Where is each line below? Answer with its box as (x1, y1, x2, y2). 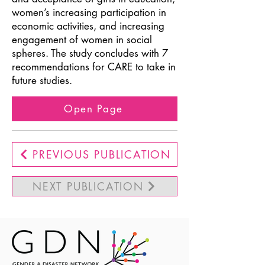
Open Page (63, 102, 124, 115)
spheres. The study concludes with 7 (12, 47, 168, 60)
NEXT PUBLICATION (33, 179, 144, 193)
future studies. (12, 74, 72, 87)
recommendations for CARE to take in (12, 60, 176, 73)
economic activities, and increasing (12, 20, 164, 33)
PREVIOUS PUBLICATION (33, 147, 171, 161)
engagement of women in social (12, 33, 152, 46)
